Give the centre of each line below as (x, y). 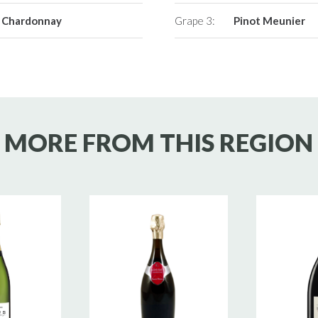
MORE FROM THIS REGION (159, 143)
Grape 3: (195, 21)
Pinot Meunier (269, 21)
